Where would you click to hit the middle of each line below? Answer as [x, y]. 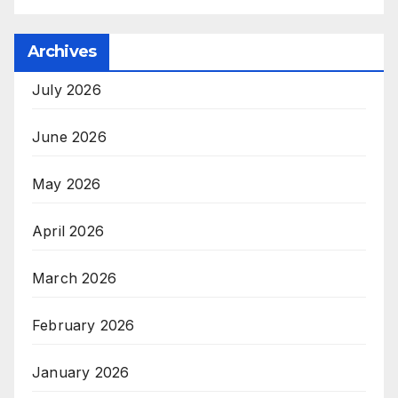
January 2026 [81, 373]
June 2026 [69, 137]
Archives [62, 52]
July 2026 [67, 90]
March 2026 [74, 279]
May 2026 [67, 184]
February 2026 [84, 326]
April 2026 [68, 231]
